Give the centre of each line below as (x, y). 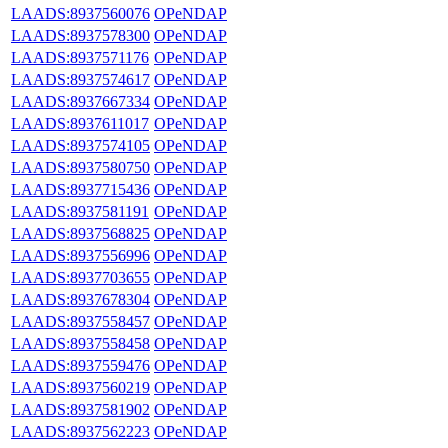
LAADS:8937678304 (80, 299)
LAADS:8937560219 (80, 387)
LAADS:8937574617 (80, 79)
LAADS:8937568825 (80, 233)
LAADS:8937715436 (80, 189)
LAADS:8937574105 (80, 145)
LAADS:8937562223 (80, 431)
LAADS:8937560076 (80, 13)
